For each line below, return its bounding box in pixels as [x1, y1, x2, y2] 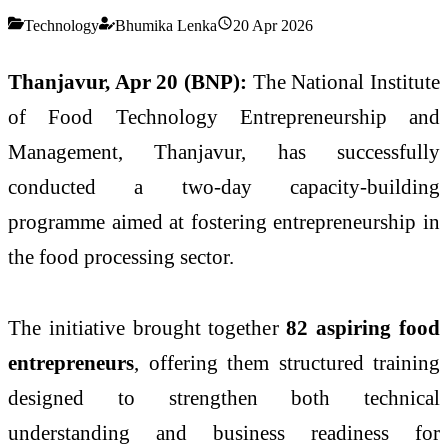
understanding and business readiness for [8, 421, 440, 445]
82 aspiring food [286, 316, 441, 340]
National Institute [291, 69, 441, 93]
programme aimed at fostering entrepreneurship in [8, 209, 440, 233]
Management [8, 139, 118, 163]
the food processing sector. [8, 244, 234, 268]
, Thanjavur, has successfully [118, 139, 440, 163]
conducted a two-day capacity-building [8, 174, 440, 198]
